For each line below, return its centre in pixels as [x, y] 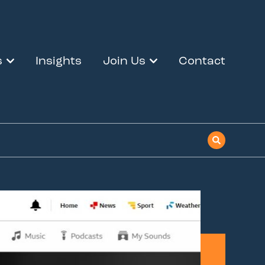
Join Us [124, 62]
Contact [202, 62]
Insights [58, 62]
